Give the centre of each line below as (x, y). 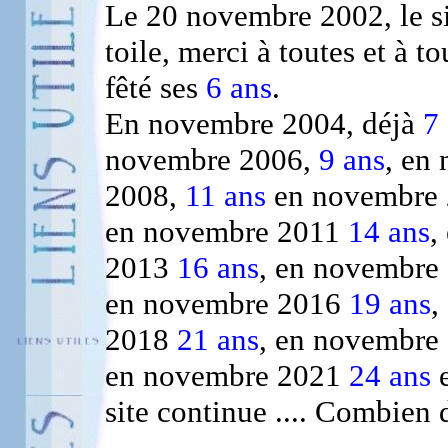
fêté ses (155, 87)
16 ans (218, 267)
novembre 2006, (212, 159)
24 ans (390, 375)
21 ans (218, 339)
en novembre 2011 (226, 231)
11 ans (225, 195)
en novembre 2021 (227, 375)
